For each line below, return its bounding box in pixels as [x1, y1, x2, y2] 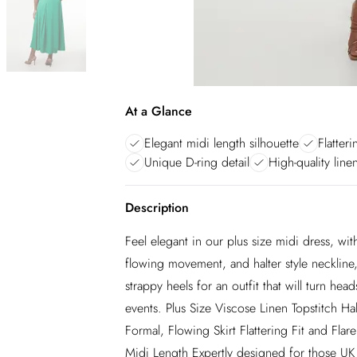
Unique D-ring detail [144, 153, 249, 171]
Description [125, 198, 189, 217]
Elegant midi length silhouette [144, 134, 299, 152]
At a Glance [125, 102, 192, 120]
